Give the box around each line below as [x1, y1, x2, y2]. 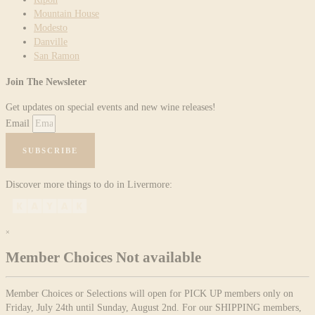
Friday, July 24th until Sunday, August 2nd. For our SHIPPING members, [6, 302, 302, 314]
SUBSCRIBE [22, 146, 78, 155]
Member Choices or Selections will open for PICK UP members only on [6, 288, 293, 300]
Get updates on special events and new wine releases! [6, 101, 216, 112]
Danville [34, 37, 67, 48]
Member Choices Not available [6, 249, 201, 265]
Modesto [34, 22, 67, 34]
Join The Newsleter [6, 76, 86, 87]
